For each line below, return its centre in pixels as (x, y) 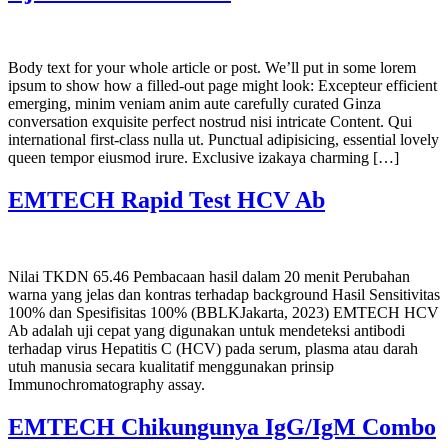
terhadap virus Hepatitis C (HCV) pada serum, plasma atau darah (213, 348)
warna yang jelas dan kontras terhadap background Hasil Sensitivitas (224, 294)
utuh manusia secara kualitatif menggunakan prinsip (171, 366)
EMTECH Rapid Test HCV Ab (166, 199)
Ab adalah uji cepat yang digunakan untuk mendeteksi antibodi (206, 330)
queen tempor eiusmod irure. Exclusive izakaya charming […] (203, 157)
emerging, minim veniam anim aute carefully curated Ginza (194, 103)
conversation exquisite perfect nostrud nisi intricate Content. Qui (210, 121)
